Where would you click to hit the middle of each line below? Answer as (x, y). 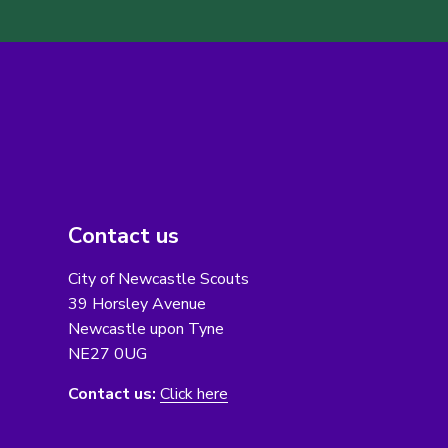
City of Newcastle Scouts (158, 279)
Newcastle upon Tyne (145, 329)
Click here (193, 394)
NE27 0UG (107, 354)
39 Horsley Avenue (136, 304)
